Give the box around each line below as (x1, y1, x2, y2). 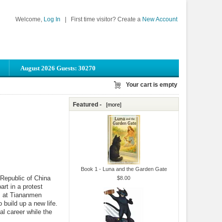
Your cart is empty (126, 82, 177, 88)
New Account (142, 16, 178, 22)
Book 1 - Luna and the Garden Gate (80, 166, 167, 172)
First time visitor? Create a (69, 16, 143, 22)
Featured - (73, 101, 104, 108)
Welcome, (15, 16, 44, 22)
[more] (103, 101, 122, 108)
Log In (44, 16, 61, 22)
